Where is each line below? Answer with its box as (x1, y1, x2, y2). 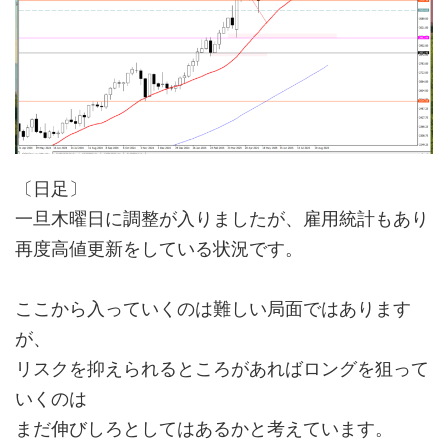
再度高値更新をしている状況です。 (15, 237, 303, 259)
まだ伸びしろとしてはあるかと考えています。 (15, 417, 393, 439)
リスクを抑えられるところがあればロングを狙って (15, 357, 429, 379)
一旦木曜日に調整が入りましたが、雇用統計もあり (15, 207, 429, 229)
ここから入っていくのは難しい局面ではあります (15, 297, 411, 319)
